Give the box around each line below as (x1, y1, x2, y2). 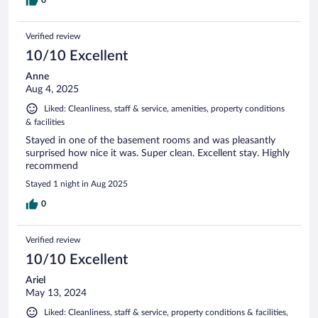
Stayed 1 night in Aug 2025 (26, 180, 128, 189)
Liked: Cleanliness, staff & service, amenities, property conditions (44, 104, 285, 114)
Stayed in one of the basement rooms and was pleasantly (26, 136, 275, 146)
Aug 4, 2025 (26, 84, 79, 95)
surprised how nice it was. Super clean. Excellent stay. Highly (26, 148, 290, 159)
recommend (26, 161, 78, 172)
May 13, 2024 (26, 288, 87, 299)
